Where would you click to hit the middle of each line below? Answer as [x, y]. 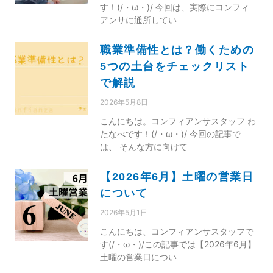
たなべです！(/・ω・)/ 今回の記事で [171, 133]
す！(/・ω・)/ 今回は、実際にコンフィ [175, 7]
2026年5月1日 [124, 212]
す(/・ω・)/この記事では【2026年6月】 [178, 244]
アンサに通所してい [139, 19]
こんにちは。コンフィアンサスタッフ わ [178, 121]
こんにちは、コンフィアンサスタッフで [177, 231]
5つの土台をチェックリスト [175, 66]
